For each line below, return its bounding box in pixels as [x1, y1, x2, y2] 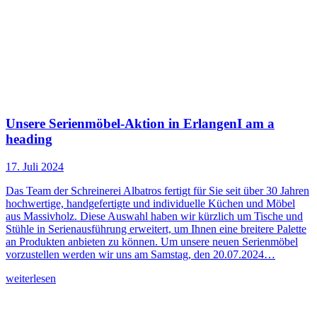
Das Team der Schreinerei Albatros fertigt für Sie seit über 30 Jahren [6, 184, 309, 197]
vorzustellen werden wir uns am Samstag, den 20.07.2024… [6, 248, 275, 260]
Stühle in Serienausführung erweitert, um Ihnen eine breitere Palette [6, 222, 306, 235]
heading [6, 132, 52, 147]
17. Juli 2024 [6, 160, 64, 173]
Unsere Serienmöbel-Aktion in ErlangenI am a [6, 116, 275, 132]
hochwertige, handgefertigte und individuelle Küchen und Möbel [6, 197, 295, 209]
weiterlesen [6, 272, 56, 284]
